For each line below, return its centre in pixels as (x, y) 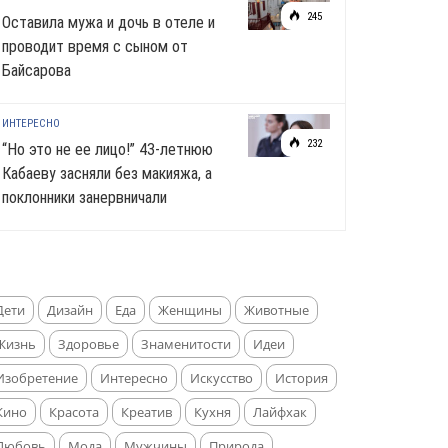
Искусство (221, 378)
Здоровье (88, 344)
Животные (276, 310)
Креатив (146, 412)
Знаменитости (186, 344)
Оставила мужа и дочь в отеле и (108, 22)
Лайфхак (280, 412)
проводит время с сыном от (95, 46)
